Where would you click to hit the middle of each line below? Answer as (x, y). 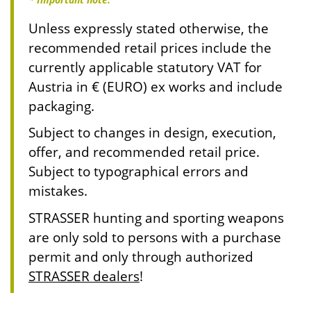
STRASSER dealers (84, 276)
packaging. (61, 106)
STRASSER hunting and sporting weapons (156, 217)
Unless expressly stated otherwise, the (149, 28)
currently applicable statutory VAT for (145, 67)
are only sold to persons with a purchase (155, 237)
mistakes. (58, 191)
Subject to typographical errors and (138, 171)
